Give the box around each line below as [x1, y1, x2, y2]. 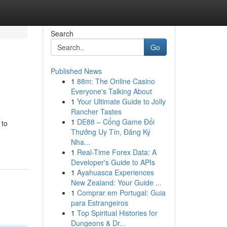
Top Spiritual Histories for [77, 208, 158, 218]
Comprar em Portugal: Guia [77, 187, 166, 198]
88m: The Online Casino [77, 76, 155, 86]
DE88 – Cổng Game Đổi [77, 117, 155, 127]
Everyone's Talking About [70, 86, 152, 96]
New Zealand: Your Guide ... [70, 177, 162, 187]
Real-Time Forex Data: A [77, 147, 157, 157]
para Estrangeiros [70, 198, 128, 208]
